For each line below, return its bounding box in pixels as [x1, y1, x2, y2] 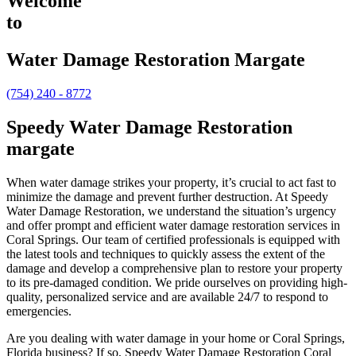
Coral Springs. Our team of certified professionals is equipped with [6, 232, 340, 246]
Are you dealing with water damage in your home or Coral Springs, [6, 331, 345, 345]
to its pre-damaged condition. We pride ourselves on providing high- [6, 275, 347, 289]
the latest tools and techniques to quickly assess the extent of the [6, 246, 325, 261]
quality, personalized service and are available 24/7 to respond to [6, 289, 328, 304]
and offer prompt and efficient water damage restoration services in [6, 218, 340, 232]
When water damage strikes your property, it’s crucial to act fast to [6, 175, 336, 189]
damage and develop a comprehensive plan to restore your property [6, 261, 342, 275]
